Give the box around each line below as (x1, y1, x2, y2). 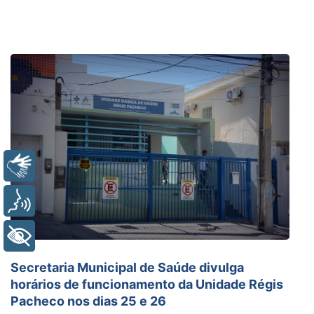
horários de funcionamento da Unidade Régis (11, 276, 283, 292)
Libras (46, 158, 78, 173)
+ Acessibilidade (46, 228, 133, 243)
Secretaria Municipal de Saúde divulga (11, 259, 244, 275)
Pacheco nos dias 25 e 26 (11, 293, 166, 308)
